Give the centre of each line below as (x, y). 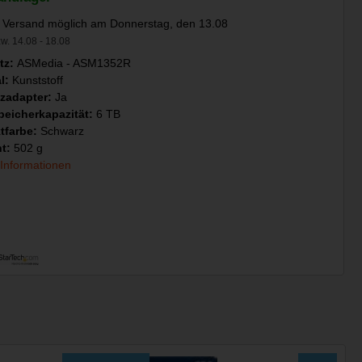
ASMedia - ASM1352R (74, 63)
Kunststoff (37, 80)
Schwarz (62, 130)
